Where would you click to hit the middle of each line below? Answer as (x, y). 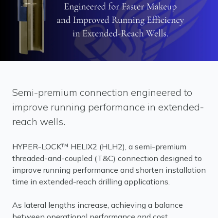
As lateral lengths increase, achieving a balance (98, 205)
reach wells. (39, 121)
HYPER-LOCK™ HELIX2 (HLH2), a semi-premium (99, 146)
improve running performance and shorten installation (109, 170)
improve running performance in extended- (108, 107)
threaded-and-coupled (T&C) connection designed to (107, 158)
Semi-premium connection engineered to (102, 92)
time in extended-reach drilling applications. (91, 182)
